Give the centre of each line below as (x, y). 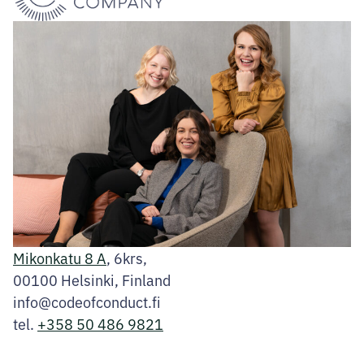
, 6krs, (127, 257)
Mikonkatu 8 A (60, 257)
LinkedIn (110, 348)
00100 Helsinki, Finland (92, 279)
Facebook (54, 348)
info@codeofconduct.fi (87, 301)
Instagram (87, 348)
